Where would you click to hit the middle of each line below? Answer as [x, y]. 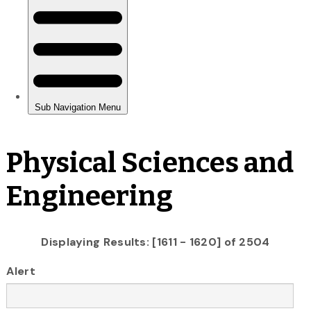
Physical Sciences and [150, 163]
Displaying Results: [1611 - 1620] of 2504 [155, 242]
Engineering [90, 196]
